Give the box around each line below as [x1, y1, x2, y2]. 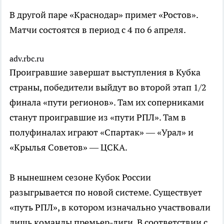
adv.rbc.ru [9, 53, 44, 64]
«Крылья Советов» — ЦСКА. [9, 141, 127, 153]
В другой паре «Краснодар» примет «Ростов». [9, 9, 198, 21]
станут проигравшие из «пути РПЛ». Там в [9, 111, 186, 123]
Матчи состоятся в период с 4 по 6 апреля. [9, 24, 186, 36]
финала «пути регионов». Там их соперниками [9, 96, 204, 108]
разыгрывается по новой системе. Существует [9, 186, 202, 198]
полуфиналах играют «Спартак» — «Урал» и [9, 126, 193, 138]
